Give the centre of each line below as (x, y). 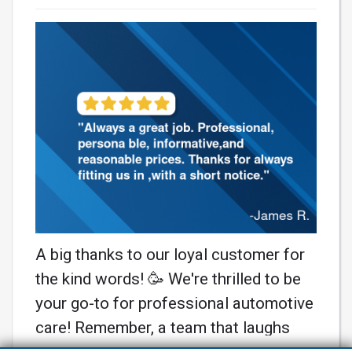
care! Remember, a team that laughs (163, 327)
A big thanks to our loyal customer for (170, 254)
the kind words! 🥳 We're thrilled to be (168, 279)
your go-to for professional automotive (174, 303)
